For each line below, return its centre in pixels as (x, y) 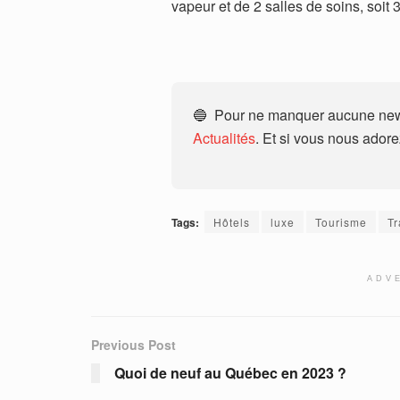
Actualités (224, 138)
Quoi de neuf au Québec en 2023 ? (230, 373)
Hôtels (232, 222)
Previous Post (133, 345)
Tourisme (341, 222)
